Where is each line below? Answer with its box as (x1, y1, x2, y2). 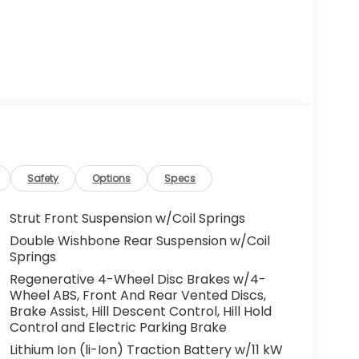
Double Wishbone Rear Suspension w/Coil (9, 231, 270, 250)
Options (92, 171, 131, 185)
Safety (27, 171, 59, 185)
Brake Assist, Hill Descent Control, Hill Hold (9, 301, 272, 321)
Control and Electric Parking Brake (9, 317, 227, 337)
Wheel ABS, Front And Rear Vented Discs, (9, 285, 266, 305)
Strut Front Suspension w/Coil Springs (9, 208, 245, 228)
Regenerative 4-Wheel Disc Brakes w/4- (9, 269, 266, 288)
